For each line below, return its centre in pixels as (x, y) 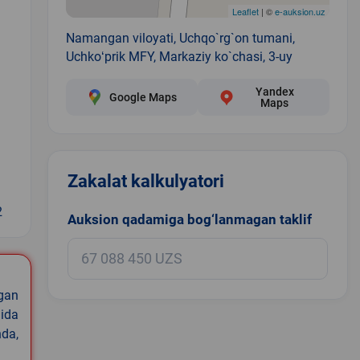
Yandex (274, 91)
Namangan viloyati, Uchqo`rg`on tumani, (180, 38)
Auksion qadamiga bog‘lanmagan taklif (189, 219)
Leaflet (245, 11)
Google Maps (143, 97)
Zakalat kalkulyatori (145, 181)
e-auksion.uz (300, 11)
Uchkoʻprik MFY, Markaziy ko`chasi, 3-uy (179, 56)
